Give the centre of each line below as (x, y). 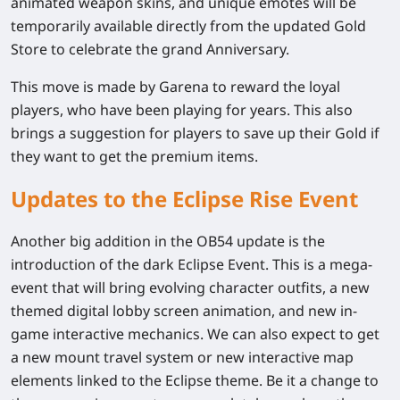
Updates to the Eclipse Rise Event (184, 199)
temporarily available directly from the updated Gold (188, 26)
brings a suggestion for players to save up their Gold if (195, 133)
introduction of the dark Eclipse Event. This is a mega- (192, 265)
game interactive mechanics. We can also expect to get (195, 334)
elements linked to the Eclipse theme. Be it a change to (195, 381)
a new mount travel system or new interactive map (182, 358)
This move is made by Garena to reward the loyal (175, 87)
